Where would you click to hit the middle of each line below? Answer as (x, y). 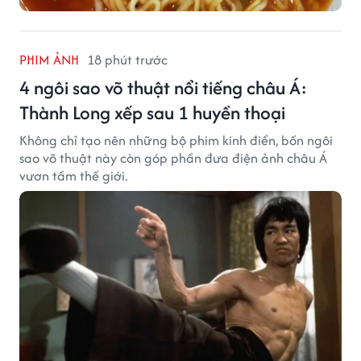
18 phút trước (127, 60)
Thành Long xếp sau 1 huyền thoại (152, 113)
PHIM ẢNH (49, 60)
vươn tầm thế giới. (73, 176)
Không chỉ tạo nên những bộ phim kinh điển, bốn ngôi (176, 141)
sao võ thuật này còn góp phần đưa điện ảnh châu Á (173, 158)
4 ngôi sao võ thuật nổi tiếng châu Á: (163, 88)
